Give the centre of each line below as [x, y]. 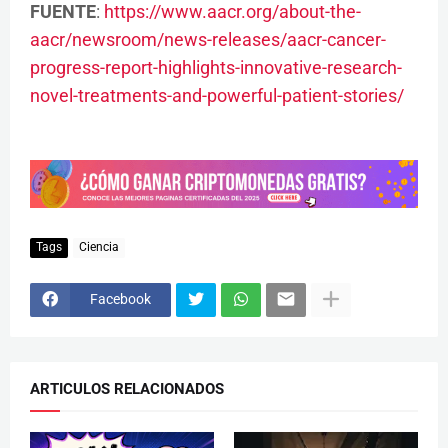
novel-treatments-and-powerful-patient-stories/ [217, 95]
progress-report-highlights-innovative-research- [216, 67]
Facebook [120, 299]
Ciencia [99, 247]
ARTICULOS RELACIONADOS [127, 388]
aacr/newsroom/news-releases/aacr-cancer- [208, 39]
